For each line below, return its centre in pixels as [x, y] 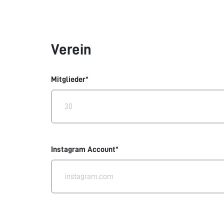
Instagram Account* [85, 149]
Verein [71, 49]
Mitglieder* [70, 79]
